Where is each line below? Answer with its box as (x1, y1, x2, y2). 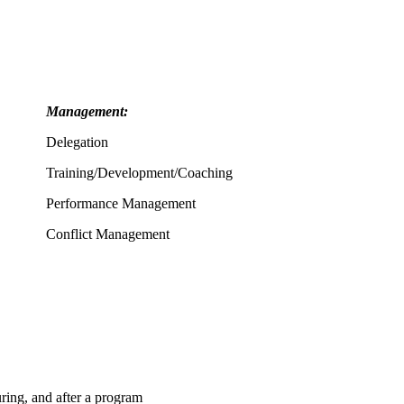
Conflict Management (46, 226, 170, 242)
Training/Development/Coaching (46, 165, 233, 180)
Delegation (46, 134, 108, 150)
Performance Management (46, 196, 196, 211)
